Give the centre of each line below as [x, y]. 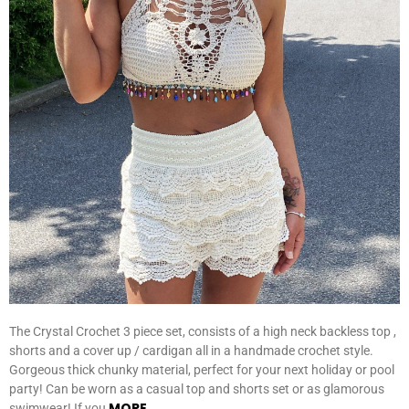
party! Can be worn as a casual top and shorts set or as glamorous [197, 388]
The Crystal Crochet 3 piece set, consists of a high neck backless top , [203, 331]
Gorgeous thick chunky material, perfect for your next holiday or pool [202, 369]
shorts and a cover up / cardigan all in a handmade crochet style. [191, 350]
